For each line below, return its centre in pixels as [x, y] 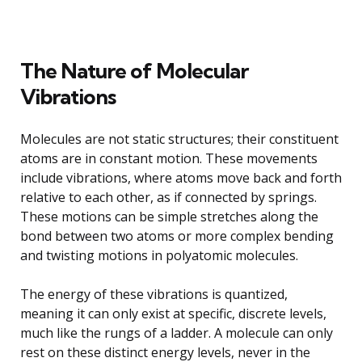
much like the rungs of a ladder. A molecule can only [177, 333]
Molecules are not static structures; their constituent [179, 139]
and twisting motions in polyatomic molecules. [159, 255]
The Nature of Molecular [134, 70]
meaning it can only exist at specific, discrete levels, [173, 313]
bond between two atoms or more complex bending [177, 236]
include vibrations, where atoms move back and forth [181, 177]
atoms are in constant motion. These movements [169, 158]
